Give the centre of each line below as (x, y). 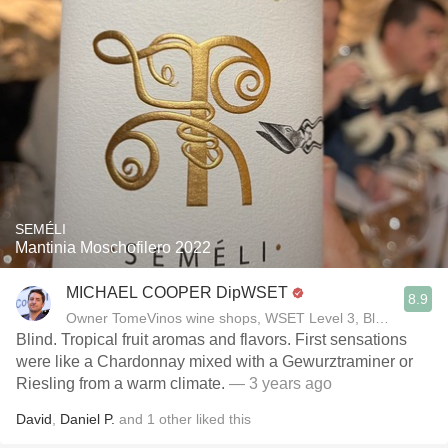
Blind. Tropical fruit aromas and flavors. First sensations (211, 339)
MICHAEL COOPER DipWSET (177, 292)
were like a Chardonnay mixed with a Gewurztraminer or (214, 361)
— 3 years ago (280, 383)
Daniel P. (87, 419)
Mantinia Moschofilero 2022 (113, 247)
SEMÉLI (40, 229)
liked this (221, 419)
